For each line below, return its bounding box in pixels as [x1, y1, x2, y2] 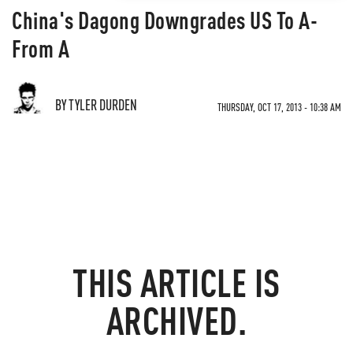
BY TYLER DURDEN [55, 95, 137, 113]
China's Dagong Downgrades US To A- [12, 5, 318, 35]
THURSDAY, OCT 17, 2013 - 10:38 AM [217, 100, 341, 113]
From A [12, 33, 69, 63]
